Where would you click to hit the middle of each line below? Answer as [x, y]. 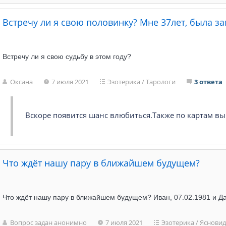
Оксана [22, 82]
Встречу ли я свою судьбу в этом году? [67, 56]
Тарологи [161, 82]
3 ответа [209, 82]
